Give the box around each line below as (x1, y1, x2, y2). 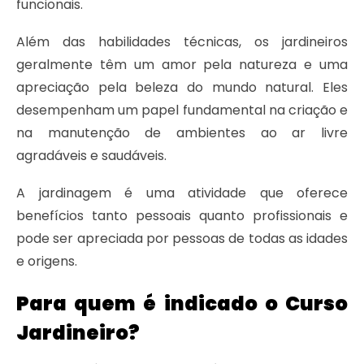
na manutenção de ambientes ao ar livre (16, 123, 348, 143)
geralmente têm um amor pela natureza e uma (16, 55, 348, 75)
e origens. (16, 252, 77, 271)
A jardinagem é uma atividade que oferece (16, 184, 348, 203)
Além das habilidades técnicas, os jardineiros (16, 32, 348, 52)
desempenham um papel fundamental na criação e (16, 101, 348, 120)
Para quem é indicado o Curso (16, 290, 348, 318)
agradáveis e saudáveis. (16, 146, 167, 166)
